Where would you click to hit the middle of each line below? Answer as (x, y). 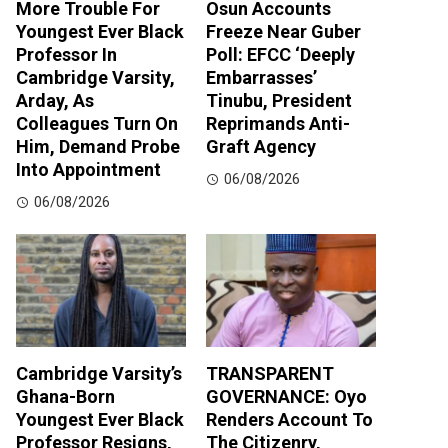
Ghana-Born (65, 396)
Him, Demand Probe (98, 146)
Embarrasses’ (261, 77)
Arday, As (55, 100)
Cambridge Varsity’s (99, 373)
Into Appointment (88, 169)
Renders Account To (289, 419)
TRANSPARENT (270, 373)
